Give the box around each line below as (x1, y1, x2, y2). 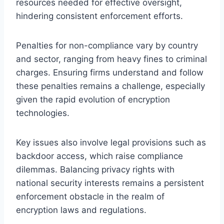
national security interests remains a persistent (16, 177, 204, 188)
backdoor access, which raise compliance (16, 150, 183, 161)
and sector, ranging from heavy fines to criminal (16, 53, 207, 64)
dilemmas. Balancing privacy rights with (16, 164, 174, 174)
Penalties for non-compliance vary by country (16, 40, 198, 50)
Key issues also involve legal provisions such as (16, 137, 206, 147)
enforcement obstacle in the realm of (16, 191, 164, 201)
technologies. (16, 107, 69, 118)
